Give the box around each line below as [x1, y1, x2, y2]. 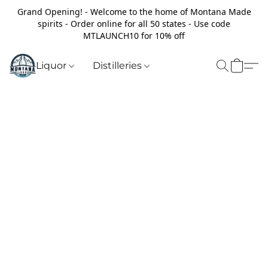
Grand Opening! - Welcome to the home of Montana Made [17, 6, 251, 17]
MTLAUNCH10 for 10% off [83, 30, 185, 41]
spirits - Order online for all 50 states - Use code [38, 18, 230, 29]
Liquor [36, 60, 69, 71]
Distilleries [93, 60, 145, 71]
